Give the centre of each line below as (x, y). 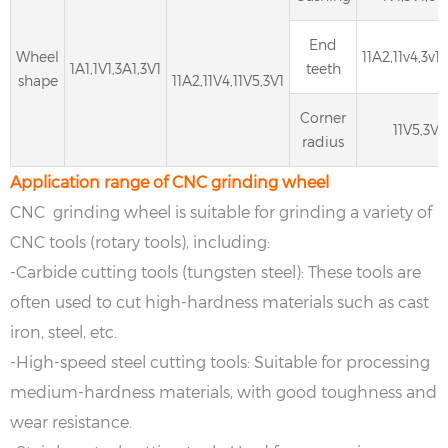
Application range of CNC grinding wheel (169, 181)
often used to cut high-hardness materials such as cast (219, 301)
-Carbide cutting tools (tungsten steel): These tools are (215, 271)
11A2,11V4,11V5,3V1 (228, 80)
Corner (323, 117)
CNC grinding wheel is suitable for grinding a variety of (221, 211)
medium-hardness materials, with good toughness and (223, 391)
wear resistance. (71, 421)
